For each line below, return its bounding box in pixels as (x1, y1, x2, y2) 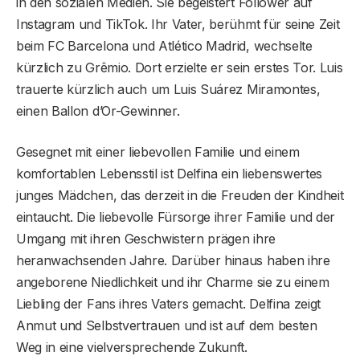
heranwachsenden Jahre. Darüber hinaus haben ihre (16, 252, 330, 268)
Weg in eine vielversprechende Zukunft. (16, 338, 247, 355)
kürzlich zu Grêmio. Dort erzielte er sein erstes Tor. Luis (16, 59, 343, 76)
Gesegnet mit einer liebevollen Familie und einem (16, 143, 300, 160)
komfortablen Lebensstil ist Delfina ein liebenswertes (16, 165, 323, 182)
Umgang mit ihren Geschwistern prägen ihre (16, 230, 276, 247)
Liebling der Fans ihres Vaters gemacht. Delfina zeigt (16, 295, 321, 312)
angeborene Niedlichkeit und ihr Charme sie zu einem (16, 273, 329, 290)
